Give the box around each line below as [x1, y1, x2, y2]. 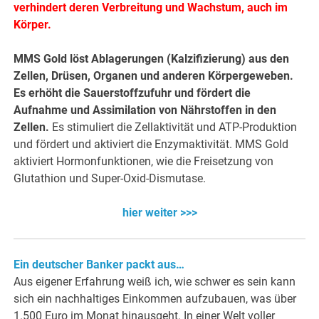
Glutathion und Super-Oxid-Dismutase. [14, 172, 206, 186]
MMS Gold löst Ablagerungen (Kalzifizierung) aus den [14, 52, 290, 66]
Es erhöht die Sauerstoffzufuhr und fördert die [14, 86, 251, 100]
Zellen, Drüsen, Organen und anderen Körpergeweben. [14, 69, 294, 83]
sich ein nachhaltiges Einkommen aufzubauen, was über [14, 292, 297, 306]
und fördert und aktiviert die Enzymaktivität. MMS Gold [14, 137, 289, 152]
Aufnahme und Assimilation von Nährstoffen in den [14, 103, 277, 117]
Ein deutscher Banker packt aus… [14, 258, 185, 272]
